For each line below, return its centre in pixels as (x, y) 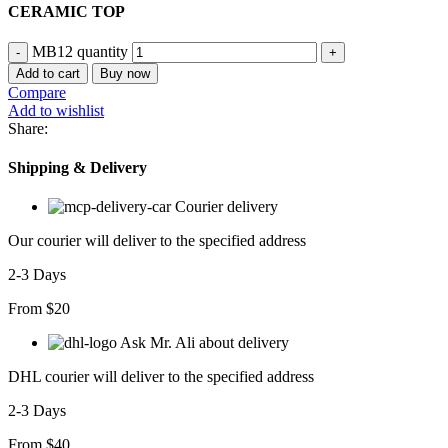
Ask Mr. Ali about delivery (204, 343)
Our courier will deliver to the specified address (157, 241)
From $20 (39, 309)
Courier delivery (226, 207)
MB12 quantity (80, 51)
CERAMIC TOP (66, 11)
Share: (28, 128)
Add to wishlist (56, 110)
